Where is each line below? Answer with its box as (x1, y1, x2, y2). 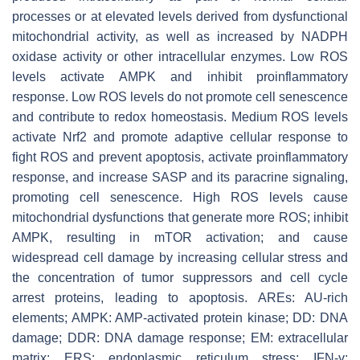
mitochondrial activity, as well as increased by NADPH (12, 29, 348, 43)
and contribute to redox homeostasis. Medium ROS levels (12, 109, 348, 124)
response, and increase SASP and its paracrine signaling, (12, 170, 348, 184)
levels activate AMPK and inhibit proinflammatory (12, 69, 348, 84)
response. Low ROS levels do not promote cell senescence (12, 89, 348, 104)
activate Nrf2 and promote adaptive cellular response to (12, 129, 348, 144)
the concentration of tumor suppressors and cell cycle (12, 270, 348, 284)
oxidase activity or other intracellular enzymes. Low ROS (12, 49, 348, 63)
